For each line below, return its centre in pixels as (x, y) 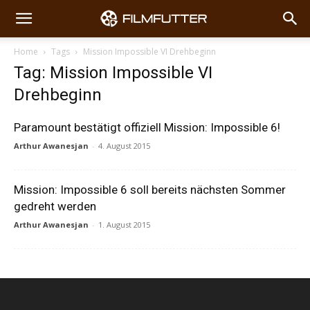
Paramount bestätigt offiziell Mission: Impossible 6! (147, 127)
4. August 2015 (124, 146)
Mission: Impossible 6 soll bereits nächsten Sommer (150, 190)
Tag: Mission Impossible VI (113, 73)
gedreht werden (55, 206)
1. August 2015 (124, 225)
